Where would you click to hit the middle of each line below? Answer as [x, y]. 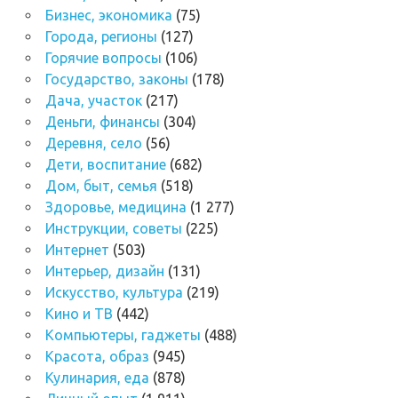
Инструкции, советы [113, 229]
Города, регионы [101, 37]
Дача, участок [93, 101]
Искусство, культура [114, 293]
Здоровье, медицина [115, 207]
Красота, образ [97, 357]
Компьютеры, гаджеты [123, 335]
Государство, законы [116, 80]
